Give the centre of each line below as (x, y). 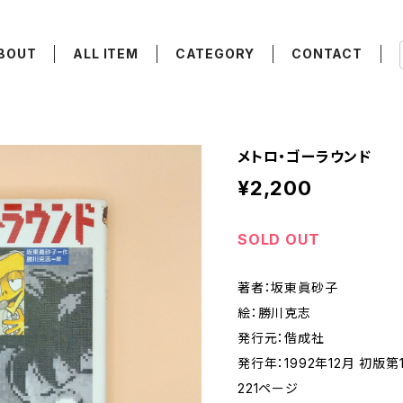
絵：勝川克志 (274, 313)
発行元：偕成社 (281, 338)
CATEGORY (215, 54)
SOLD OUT (279, 239)
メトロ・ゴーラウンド (304, 157)
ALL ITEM (106, 54)
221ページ (268, 388)
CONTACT (327, 54)
